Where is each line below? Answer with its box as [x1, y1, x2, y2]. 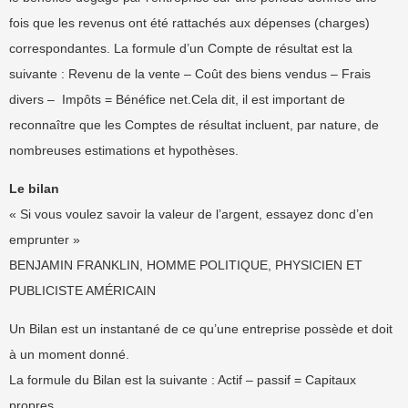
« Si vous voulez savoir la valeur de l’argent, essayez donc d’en [9, 207, 373, 221]
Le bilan [9, 181, 59, 196]
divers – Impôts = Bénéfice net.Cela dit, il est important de [9, 92, 345, 107]
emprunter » [9, 232, 80, 247]
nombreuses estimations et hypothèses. [9, 143, 239, 158]
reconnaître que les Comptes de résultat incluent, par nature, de [9, 117, 379, 132]
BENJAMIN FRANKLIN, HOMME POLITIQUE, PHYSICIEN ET [9, 258, 362, 272]
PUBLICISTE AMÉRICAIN [9, 283, 156, 298]
